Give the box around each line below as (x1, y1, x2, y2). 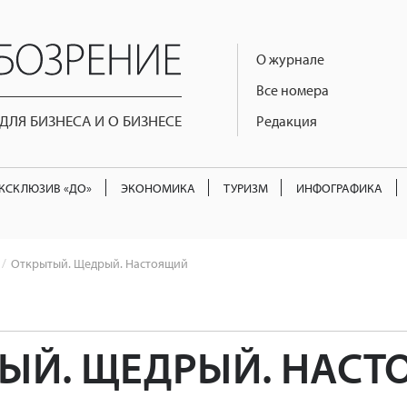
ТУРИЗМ (223, 178, 268, 196)
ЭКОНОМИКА (120, 178, 195, 196)
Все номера (256, 81, 329, 99)
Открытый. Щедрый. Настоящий (11, 254, 188, 273)
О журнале (256, 50, 324, 68)
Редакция (256, 112, 317, 130)
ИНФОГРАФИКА (296, 178, 383, 196)
